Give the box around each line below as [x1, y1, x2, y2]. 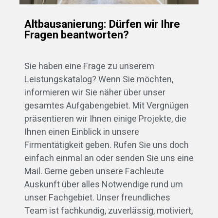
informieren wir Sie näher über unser [24, 86, 165, 100]
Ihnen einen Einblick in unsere [24, 126, 139, 139]
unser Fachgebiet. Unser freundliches [24, 191, 170, 205]
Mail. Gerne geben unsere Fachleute [24, 165, 164, 179]
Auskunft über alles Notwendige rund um [24, 178, 183, 192]
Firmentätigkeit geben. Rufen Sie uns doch [24, 139, 189, 152]
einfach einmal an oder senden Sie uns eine [24, 152, 194, 165]
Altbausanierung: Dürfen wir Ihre [24, 17, 180, 33]
